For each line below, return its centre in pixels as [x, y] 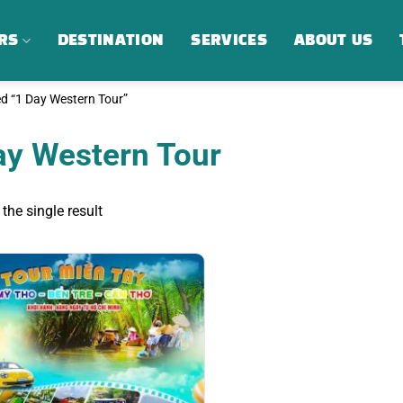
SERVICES [229, 40]
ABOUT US [333, 40]
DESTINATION [111, 40]
